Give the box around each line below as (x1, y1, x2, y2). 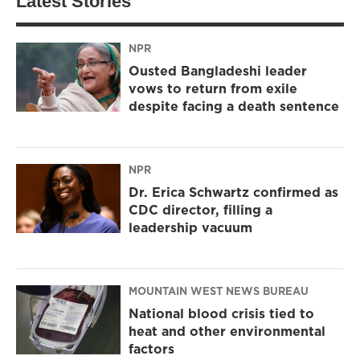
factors (129, 339, 174, 358)
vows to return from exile (129, 79, 297, 97)
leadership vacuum (129, 218, 252, 236)
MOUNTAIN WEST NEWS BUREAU (129, 283, 309, 298)
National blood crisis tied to (129, 304, 314, 322)
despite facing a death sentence (129, 96, 339, 115)
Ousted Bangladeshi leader (129, 61, 307, 80)
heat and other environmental (129, 321, 325, 340)
